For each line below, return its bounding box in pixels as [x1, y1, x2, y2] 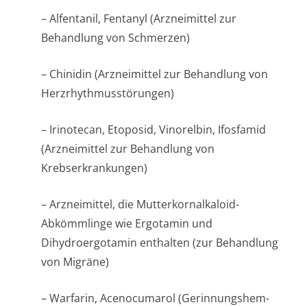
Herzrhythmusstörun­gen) [41, 86, 174, 101]
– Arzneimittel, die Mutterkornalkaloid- [41, 197, 239, 212]
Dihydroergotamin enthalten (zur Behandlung [41, 235, 278, 250]
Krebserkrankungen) [41, 160, 147, 175]
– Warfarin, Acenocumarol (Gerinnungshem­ [41, 291, 269, 306]
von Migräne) [41, 254, 109, 269]
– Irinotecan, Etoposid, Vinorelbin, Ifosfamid [41, 122, 266, 137]
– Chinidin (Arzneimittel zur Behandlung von [41, 66, 268, 82]
